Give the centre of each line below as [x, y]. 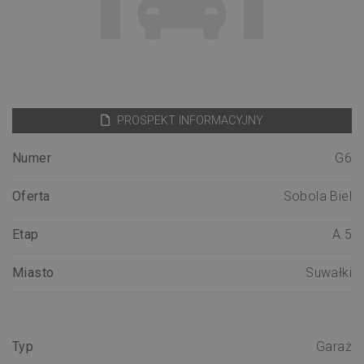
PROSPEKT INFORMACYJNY [188, 120]
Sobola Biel [317, 196]
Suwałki [329, 272]
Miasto [33, 272]
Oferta [31, 196]
